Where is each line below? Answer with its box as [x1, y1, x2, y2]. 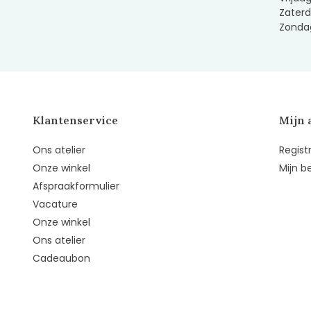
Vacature [33, 197, 78, 212]
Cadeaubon [33, 251, 90, 266]
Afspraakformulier [33, 179, 119, 194]
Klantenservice [33, 113, 118, 128]
